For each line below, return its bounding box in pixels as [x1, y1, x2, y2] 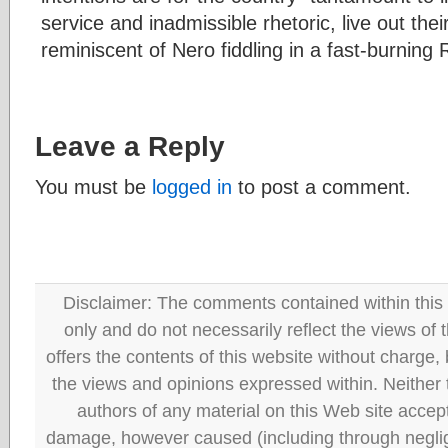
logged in [152, 175, 232, 198]
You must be [35, 175, 152, 198]
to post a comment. [232, 175, 411, 198]
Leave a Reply [35, 130, 225, 162]
